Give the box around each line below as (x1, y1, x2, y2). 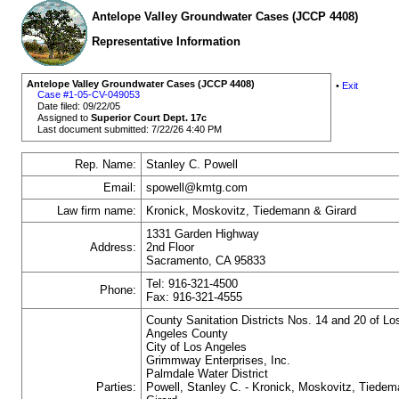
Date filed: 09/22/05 (37, 101, 121, 112)
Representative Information (92, 35, 240, 48)
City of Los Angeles (146, 340, 248, 354)
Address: (90, 240, 136, 255)
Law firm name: (57, 204, 136, 218)
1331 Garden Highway (146, 227, 260, 241)
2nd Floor (146, 240, 195, 255)
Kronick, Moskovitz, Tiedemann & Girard (146, 204, 357, 218)
